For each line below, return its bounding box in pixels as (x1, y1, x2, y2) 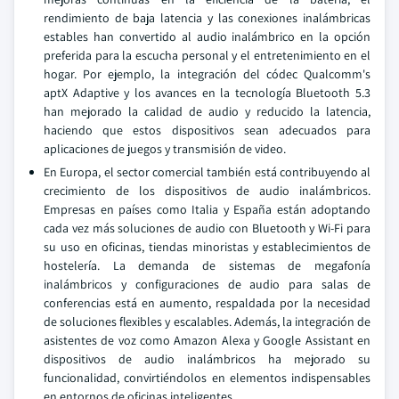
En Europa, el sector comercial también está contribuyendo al (44, 163, 370, 180)
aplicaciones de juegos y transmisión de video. (44, 140, 286, 157)
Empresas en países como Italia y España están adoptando (44, 200, 370, 217)
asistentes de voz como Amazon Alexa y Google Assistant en (44, 331, 370, 348)
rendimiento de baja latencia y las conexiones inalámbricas (44, 9, 370, 26)
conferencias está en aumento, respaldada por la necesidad (44, 294, 370, 311)
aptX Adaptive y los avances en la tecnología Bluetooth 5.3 (44, 84, 370, 101)
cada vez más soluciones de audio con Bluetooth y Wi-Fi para (44, 219, 370, 236)
